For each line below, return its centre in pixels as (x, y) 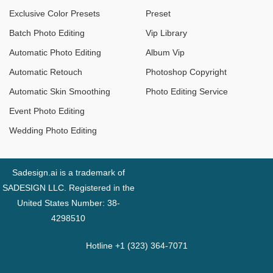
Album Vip (165, 52)
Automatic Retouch (46, 72)
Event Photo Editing (47, 111)
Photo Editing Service (187, 91)
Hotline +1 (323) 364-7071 (136, 245)
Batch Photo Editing (47, 33)
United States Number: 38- (68, 203)
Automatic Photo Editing (55, 52)
